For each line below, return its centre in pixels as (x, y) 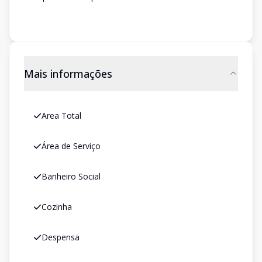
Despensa (61, 237)
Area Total (61, 116)
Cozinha (57, 207)
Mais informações (68, 74)
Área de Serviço (71, 146)
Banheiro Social (71, 176)
